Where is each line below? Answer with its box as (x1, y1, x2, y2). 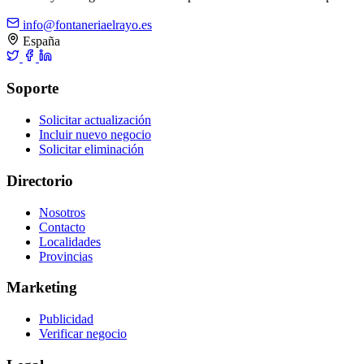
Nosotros (39, 205, 85, 219)
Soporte (6, 80, 58, 97)
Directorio (6, 171, 73, 189)
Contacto (39, 219, 85, 234)
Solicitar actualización (39, 113, 151, 128)
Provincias (39, 249, 93, 263)
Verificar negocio (39, 327, 127, 341)
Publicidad (39, 312, 93, 327)
